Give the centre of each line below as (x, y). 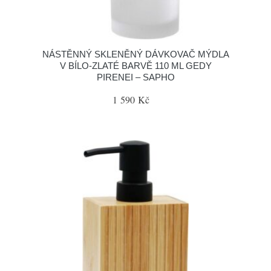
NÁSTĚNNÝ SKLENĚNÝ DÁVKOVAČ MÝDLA (135, 54)
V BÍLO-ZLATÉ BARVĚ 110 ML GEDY (135, 66)
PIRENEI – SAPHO (135, 77)
